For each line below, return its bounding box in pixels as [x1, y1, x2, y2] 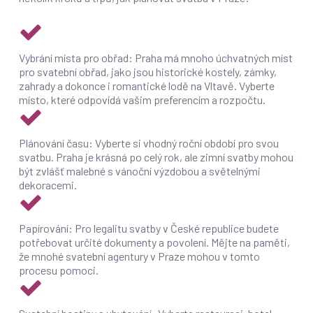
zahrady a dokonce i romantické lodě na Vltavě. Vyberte [18, 79, 275, 92]
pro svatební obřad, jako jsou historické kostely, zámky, [18, 65, 277, 78]
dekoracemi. [18, 178, 77, 191]
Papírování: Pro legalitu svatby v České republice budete [18, 221, 279, 235]
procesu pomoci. [18, 263, 99, 277]
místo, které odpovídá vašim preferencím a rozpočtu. [18, 93, 265, 106]
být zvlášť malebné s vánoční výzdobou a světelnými [18, 164, 261, 177]
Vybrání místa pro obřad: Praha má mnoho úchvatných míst [18, 51, 293, 64]
